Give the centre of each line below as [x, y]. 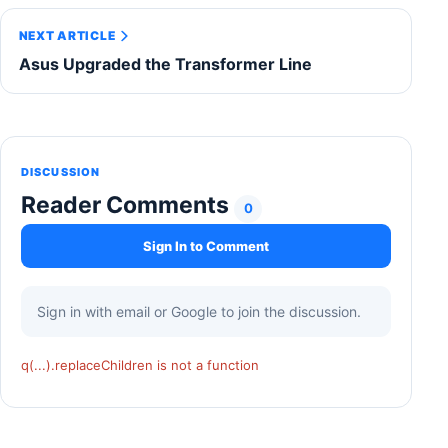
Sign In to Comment [206, 245]
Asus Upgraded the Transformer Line [165, 63]
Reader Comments [127, 205]
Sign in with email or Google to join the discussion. [199, 312]
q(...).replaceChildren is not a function [140, 365]
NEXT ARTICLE [67, 36]
